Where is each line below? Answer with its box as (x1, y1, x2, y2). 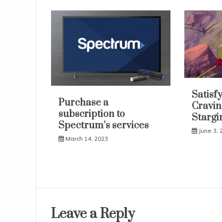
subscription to (58, 108, 125, 120)
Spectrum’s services (58, 119, 149, 132)
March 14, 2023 (65, 134, 108, 142)
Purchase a (58, 96, 109, 109)
